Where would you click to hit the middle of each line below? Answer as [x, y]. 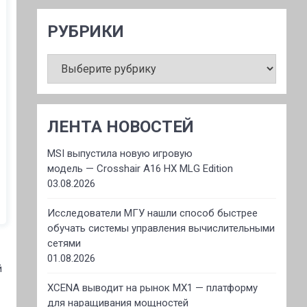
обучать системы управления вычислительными [161, 228]
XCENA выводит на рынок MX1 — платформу [152, 288]
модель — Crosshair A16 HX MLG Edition [140, 169]
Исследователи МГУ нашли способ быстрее [152, 213]
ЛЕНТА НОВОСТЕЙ [120, 127]
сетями [64, 243]
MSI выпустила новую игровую [120, 153]
